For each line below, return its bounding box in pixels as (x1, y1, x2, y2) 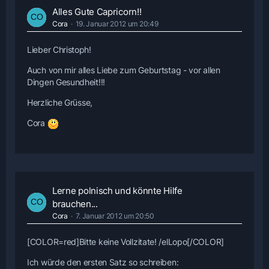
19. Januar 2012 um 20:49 (75, 19, 159, 29)
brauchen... (52, 198, 98, 210)
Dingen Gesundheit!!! (27, 77, 105, 88)
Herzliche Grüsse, (27, 97, 92, 108)
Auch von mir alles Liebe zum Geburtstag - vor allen (27, 65, 220, 76)
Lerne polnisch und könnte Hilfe (52, 184, 183, 196)
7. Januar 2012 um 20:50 (75, 211, 154, 220)
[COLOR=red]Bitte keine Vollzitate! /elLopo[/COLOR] (27, 236, 224, 247)
